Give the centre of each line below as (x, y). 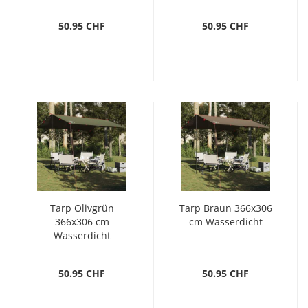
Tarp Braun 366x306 (225, 208)
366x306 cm (82, 222)
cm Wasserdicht (225, 222)
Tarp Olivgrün (82, 208)
